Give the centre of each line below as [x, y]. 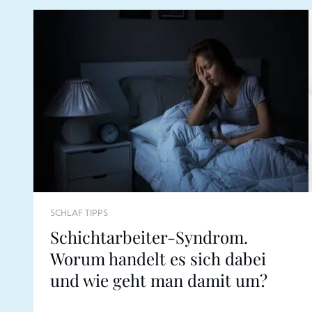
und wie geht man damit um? [159, 280]
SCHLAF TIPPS [79, 214]
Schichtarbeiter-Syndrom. [149, 237]
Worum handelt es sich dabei [158, 259]
